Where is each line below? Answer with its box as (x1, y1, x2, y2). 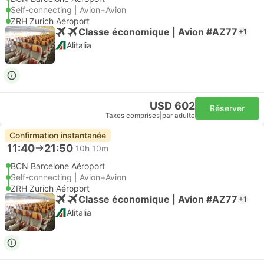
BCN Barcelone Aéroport (11, 161, 105, 171)
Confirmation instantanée (9, 130, 106, 140)
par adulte (162, 111, 195, 120)
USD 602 (150, 100, 195, 112)
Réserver (210, 103, 245, 113)
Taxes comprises (105, 111, 160, 120)
